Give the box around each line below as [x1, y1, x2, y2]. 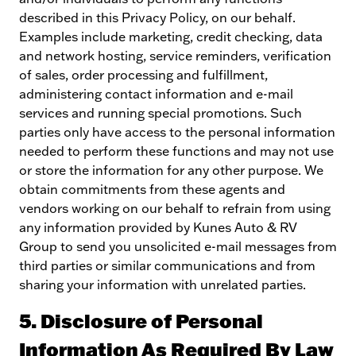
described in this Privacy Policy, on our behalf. [19, 10, 296, 25]
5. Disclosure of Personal [19, 308, 263, 333]
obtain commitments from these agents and [19, 181, 285, 197]
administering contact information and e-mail [19, 86, 293, 102]
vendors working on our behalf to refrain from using [19, 200, 331, 216]
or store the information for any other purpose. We [19, 162, 323, 178]
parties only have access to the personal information [19, 124, 335, 140]
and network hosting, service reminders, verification [19, 48, 331, 64]
